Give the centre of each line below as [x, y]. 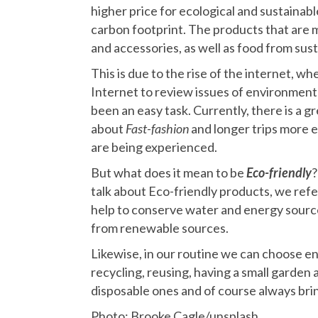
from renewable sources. [160, 228]
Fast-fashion [158, 128]
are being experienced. [154, 147]
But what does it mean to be [169, 172]
